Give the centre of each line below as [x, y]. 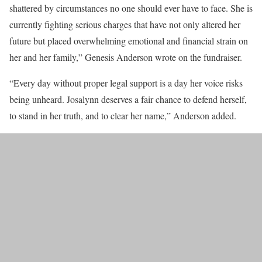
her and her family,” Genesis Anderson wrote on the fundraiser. [126, 57]
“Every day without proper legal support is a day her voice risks [126, 83]
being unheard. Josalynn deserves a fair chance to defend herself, [128, 99]
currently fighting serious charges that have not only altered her [125, 24]
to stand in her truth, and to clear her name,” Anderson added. [123, 116]
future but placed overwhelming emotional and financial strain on [129, 41]
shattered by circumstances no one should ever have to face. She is [131, 8]
